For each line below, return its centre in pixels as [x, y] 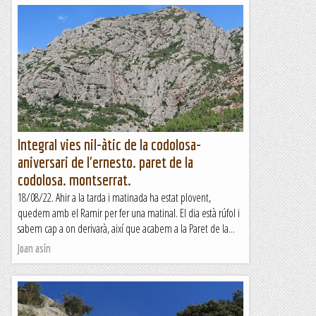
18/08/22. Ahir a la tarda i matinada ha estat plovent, [114, 197]
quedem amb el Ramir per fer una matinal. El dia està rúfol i [129, 213]
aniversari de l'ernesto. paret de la [105, 162]
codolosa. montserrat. [74, 180]
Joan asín [34, 248]
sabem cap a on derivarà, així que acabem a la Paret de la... [126, 229]
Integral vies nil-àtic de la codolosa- [109, 144]
